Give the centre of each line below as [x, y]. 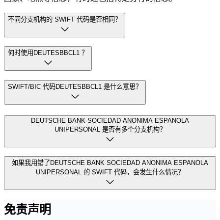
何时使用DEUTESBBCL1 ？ [48, 53]
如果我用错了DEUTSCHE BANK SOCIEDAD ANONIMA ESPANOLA [110, 163]
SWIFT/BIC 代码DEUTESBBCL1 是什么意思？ [75, 86]
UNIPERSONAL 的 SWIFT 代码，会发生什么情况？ [110, 172]
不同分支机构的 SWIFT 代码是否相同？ [65, 19]
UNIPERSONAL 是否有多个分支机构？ [110, 129]
